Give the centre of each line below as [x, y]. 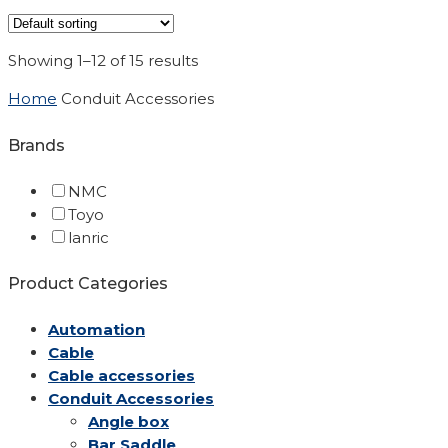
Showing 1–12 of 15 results [103, 61]
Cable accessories [121, 376]
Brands [36, 145]
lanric [88, 237]
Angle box [128, 422]
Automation [96, 330]
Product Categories [88, 284]
